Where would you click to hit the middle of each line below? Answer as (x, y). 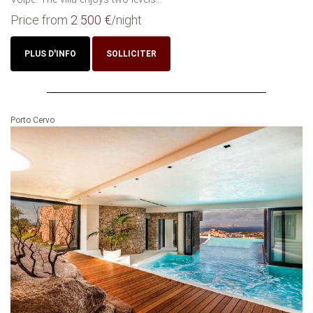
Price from (41, 20)
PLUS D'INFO (50, 53)
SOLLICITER (131, 53)
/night (126, 20)
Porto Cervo (32, 120)
